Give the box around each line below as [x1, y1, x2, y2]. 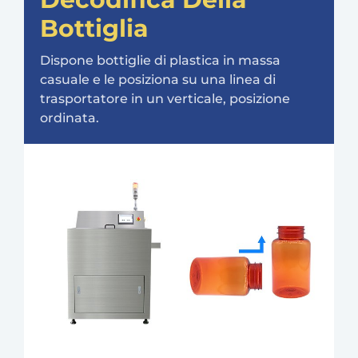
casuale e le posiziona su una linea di [40, 71, 276, 87]
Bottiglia [40, 13, 149, 43]
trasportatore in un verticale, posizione [40, 90, 290, 106]
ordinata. [40, 109, 99, 125]
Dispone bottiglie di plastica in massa [40, 52, 280, 68]
